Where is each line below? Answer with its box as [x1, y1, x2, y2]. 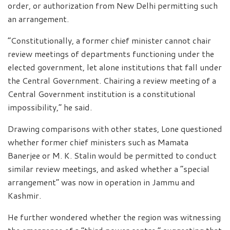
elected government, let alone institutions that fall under [8, 61, 222, 73]
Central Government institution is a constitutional [8, 87, 196, 100]
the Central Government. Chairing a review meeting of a [8, 74, 216, 86]
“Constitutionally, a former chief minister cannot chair [8, 34, 211, 46]
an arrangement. [8, 12, 69, 25]
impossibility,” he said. [8, 101, 92, 113]
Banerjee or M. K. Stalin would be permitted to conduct [8, 149, 217, 161]
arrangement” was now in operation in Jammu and [8, 176, 195, 188]
